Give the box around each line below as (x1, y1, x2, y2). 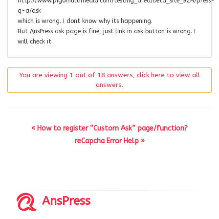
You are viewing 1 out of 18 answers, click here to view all (19, 71, 200, 79)
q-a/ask (18, 7, 41, 15)
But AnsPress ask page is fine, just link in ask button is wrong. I (18, 28, 196, 35)
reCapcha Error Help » (74, 137, 145, 146)
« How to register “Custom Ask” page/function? (31, 124, 188, 133)
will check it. (18, 38, 53, 45)
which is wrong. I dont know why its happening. (18, 18, 153, 25)
